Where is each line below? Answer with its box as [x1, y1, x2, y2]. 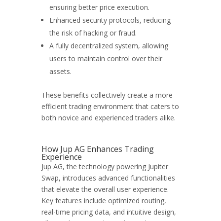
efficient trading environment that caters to [41, 102, 179, 111]
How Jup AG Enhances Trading [41, 144, 154, 154]
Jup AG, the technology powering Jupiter [41, 162, 168, 171]
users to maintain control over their [49, 54, 162, 63]
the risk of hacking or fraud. [49, 28, 137, 37]
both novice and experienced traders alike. [41, 113, 176, 122]
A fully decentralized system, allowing [49, 41, 168, 50]
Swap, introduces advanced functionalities [41, 173, 175, 183]
